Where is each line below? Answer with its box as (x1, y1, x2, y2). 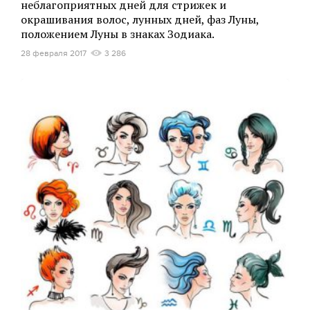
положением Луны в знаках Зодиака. (21, 26, 215, 42)
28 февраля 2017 (21, 48, 86, 58)
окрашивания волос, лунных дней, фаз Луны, (21, 12, 259, 27)
